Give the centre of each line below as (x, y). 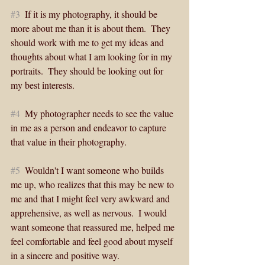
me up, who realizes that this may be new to (93, 185)
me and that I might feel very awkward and (91, 199)
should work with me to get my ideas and (88, 43)
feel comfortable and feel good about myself (93, 241)
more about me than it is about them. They (92, 28)
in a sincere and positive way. (65, 256)
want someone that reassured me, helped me (94, 227)
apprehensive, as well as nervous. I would (90, 213)
